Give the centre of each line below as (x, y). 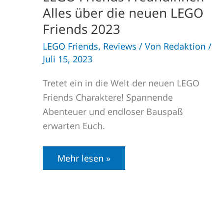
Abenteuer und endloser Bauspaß (113, 111)
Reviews (120, 46)
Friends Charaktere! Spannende (108, 97)
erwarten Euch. (74, 125)
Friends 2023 (82, 29)
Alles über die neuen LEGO (123, 13)
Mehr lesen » (84, 158)
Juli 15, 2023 (68, 59)
